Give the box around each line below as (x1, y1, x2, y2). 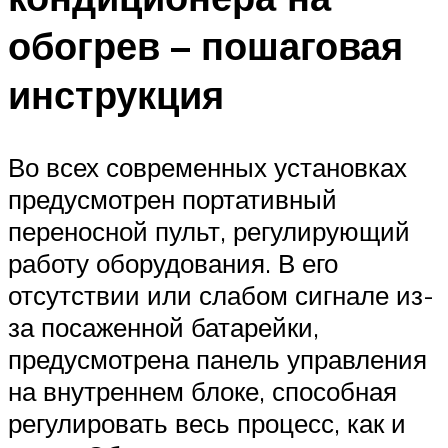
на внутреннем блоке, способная (8, 375, 397, 408)
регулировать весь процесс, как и (8, 407, 406, 440)
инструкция (8, 70, 224, 120)
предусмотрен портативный (8, 183, 337, 216)
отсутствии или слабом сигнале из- (8, 279, 434, 312)
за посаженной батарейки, (8, 311, 319, 344)
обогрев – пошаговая (8, 21, 403, 71)
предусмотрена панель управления (8, 343, 427, 376)
